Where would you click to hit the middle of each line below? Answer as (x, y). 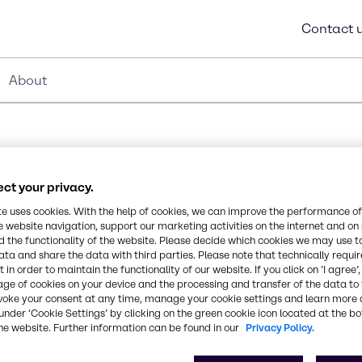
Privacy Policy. (280, 327)
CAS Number (65, 333)
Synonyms (58, 208)
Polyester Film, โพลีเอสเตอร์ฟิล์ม (121, 227)
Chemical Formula (84, 270)
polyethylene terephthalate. (112, 290)
